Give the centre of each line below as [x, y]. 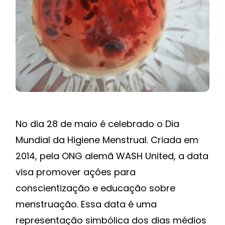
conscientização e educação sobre [95, 188]
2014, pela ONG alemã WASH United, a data [112, 156]
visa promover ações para [76, 172]
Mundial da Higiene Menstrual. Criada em [107, 140]
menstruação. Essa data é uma [86, 204]
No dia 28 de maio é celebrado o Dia [97, 124]
